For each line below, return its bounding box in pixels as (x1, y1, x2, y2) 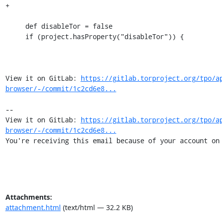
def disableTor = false (5, 21, 25, 31)
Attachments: (5, 192, 52, 202)
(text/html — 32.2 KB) (60, 203, 133, 212)
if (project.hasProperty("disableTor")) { (5, 32, 25, 41)
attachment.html (5, 203, 61, 212)
